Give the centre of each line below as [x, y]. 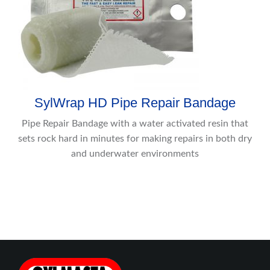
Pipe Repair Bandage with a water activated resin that [135, 124]
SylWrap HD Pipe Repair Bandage [135, 103]
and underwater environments [135, 154]
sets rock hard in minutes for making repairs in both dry [135, 139]
